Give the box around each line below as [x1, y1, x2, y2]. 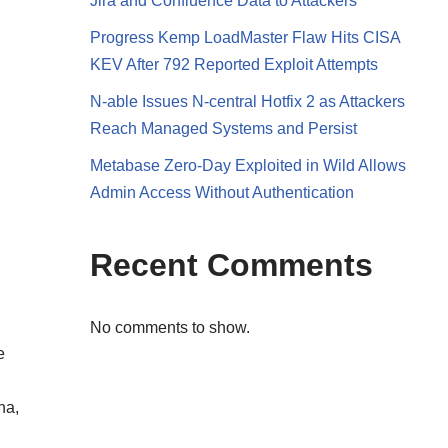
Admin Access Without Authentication [89, 184, 354, 201]
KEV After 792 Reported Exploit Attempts [89, 56, 378, 73]
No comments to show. [89, 319, 250, 336]
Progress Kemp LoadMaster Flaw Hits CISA [89, 29, 400, 46]
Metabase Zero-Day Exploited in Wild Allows [89, 157, 406, 174]
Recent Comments [89, 247, 373, 283]
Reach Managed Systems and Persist [89, 120, 357, 137]
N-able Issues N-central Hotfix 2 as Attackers [89, 93, 405, 110]
